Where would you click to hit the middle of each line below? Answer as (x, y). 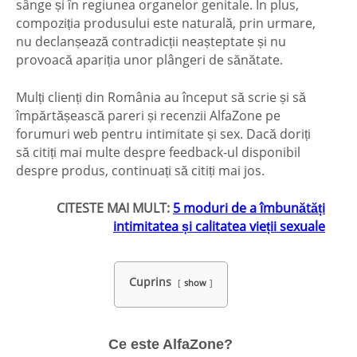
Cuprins (150, 281)
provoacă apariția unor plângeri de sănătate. (149, 59)
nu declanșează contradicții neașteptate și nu (151, 41)
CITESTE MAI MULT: (115, 208)
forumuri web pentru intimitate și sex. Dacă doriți (163, 133)
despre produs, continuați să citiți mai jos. (140, 170)
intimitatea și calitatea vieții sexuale (219, 226)
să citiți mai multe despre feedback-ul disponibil (158, 152)
